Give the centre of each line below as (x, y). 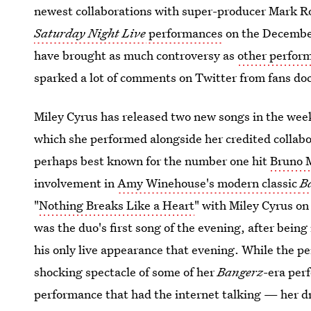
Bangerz (241, 272)
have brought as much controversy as (136, 55)
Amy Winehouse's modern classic (209, 183)
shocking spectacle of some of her (126, 272)
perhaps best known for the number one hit (152, 161)
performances (185, 33)
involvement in (76, 183)
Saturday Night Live (90, 33)
